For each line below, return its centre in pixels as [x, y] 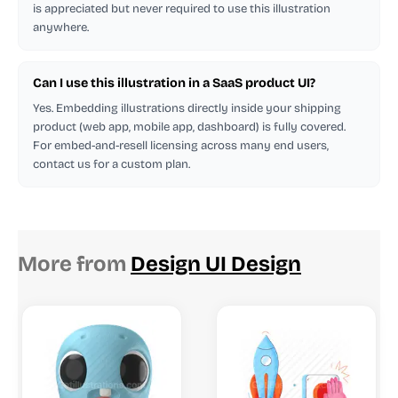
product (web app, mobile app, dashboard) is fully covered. [189, 127]
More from [74, 263]
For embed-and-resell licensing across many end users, [181, 145]
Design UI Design [216, 263]
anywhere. [61, 27]
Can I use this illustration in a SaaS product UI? [174, 83]
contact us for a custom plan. [111, 164]
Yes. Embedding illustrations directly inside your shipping [187, 108]
